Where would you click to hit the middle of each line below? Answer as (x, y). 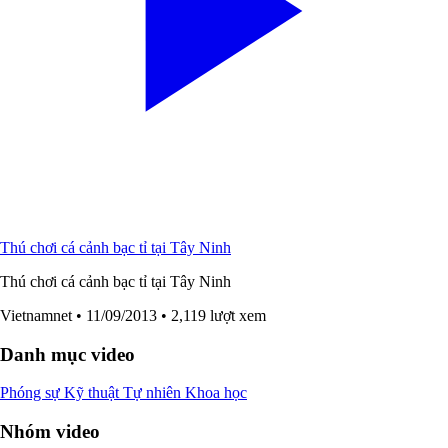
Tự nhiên (154, 393)
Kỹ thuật (93, 393)
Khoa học (216, 393)
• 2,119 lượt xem (213, 315)
